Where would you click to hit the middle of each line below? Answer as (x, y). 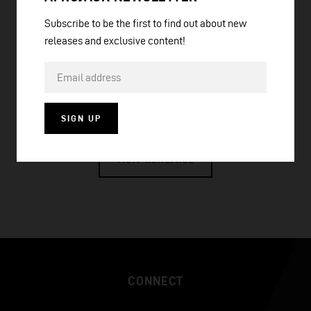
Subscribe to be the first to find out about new (145, 23)
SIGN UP (81, 118)
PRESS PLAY (238, 89)
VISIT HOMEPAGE (155, 160)
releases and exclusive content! (115, 40)
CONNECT (155, 280)
